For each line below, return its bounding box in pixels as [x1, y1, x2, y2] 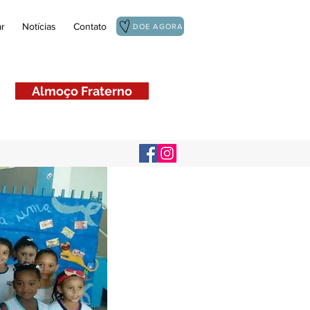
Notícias [21, 21, 56, 32]
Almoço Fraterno [32, 84, 132, 98]
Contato [73, 21, 107, 32]
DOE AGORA [133, 22, 183, 30]
